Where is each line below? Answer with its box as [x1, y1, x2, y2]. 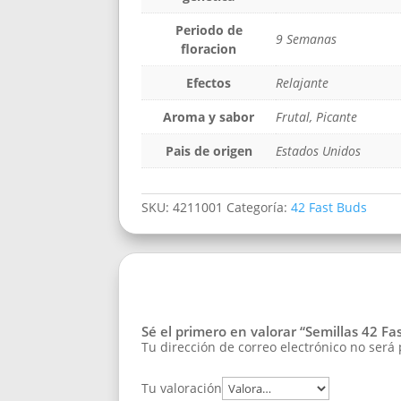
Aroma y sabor [163, 107, 254, 125]
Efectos [186, 73, 231, 91]
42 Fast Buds [291, 199, 367, 217]
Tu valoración [141, 380, 222, 397]
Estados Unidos [276, 141, 361, 159]
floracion [181, 39, 236, 57]
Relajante [276, 73, 328, 91]
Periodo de [175, 21, 243, 38]
